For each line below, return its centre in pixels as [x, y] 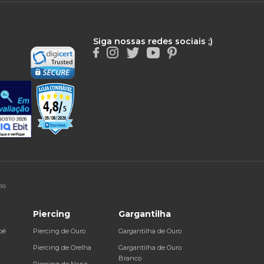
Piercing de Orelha [62, 247]
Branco [130, 258]
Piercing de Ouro [59, 231]
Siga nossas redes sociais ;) [153, 41]
